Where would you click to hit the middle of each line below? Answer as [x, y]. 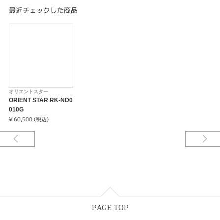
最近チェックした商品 [43, 10]
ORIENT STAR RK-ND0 [41, 100]
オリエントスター [28, 91]
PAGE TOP [110, 208]
